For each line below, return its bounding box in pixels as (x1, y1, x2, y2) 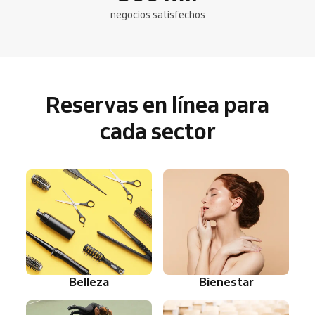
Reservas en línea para (46, 89, 269, 118)
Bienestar (198, 274, 254, 290)
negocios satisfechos (110, 8, 205, 21)
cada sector (99, 116, 216, 145)
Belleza (69, 274, 109, 290)
